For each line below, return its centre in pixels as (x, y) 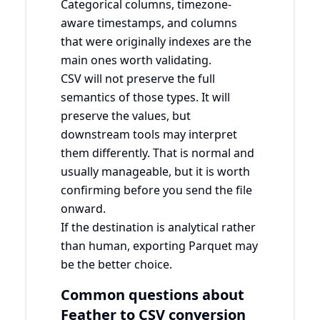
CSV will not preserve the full (138, 78)
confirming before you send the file (156, 190)
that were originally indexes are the (156, 41)
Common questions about (152, 294)
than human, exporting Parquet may (159, 245)
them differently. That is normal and (157, 152)
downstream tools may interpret (149, 134)
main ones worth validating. (136, 60)
